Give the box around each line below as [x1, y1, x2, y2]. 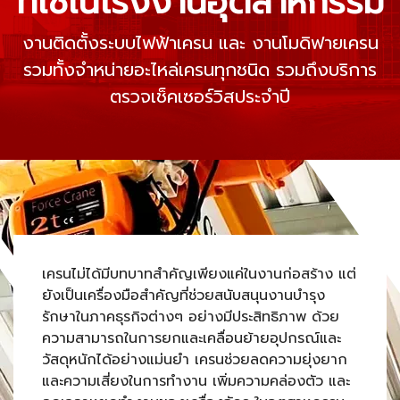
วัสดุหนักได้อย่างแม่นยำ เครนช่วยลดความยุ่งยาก [42, 349, 347, 371]
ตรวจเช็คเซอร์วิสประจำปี [110, 83, 290, 111]
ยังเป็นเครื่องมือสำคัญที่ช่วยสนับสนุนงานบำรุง [42, 285, 325, 307]
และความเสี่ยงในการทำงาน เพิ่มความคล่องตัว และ [42, 371, 350, 393]
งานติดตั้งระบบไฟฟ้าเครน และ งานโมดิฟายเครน [21, 29, 379, 57]
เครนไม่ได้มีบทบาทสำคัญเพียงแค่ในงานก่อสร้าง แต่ [42, 263, 356, 286]
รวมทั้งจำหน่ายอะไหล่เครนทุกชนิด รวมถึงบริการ [23, 56, 377, 84]
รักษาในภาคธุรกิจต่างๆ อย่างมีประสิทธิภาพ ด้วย [42, 306, 339, 329]
